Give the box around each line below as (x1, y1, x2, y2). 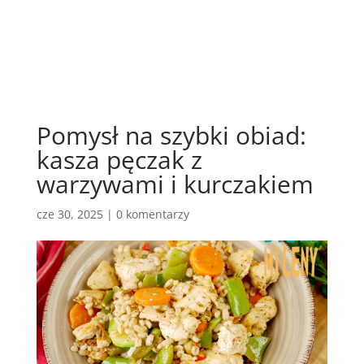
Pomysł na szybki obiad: (36, 119, 306, 152)
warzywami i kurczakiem (36, 167, 314, 201)
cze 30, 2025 (36, 206, 103, 222)
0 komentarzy (115, 206, 189, 222)
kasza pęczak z (36, 143, 202, 176)
